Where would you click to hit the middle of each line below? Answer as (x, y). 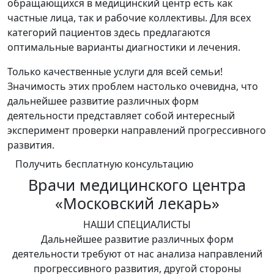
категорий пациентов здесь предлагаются (109, 33)
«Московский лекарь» (137, 203)
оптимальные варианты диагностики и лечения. (124, 47)
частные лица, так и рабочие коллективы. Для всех (129, 18)
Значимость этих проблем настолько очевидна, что (133, 87)
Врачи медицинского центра (137, 185)
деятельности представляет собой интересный (121, 116)
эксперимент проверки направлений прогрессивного (137, 131)
